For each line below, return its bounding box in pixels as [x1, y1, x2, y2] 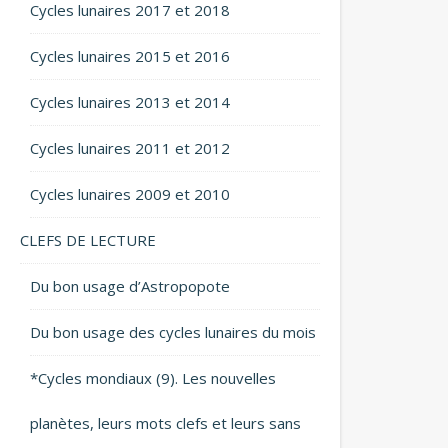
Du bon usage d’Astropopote [30, 276, 230, 296]
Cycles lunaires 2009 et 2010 [30, 184, 230, 204]
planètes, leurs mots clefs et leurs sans [30, 413, 301, 433]
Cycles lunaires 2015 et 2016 [30, 46, 230, 66]
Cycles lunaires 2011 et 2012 [30, 138, 230, 158]
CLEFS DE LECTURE [20, 230, 156, 250]
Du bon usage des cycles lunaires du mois [30, 322, 316, 342]
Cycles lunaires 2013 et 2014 [30, 92, 230, 112]
